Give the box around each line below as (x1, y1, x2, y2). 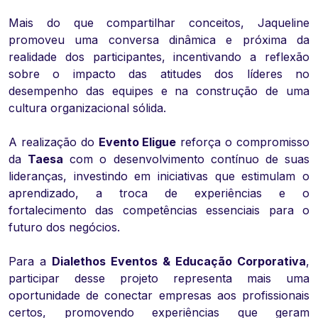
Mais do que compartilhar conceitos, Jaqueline (9, 16, 309, 31)
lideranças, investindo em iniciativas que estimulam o (9, 169, 309, 184)
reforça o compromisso (176, 135, 310, 150)
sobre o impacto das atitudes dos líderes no (9, 67, 309, 82)
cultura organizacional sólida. (9, 101, 166, 116)
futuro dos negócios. (9, 220, 120, 235)
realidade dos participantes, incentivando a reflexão (9, 50, 309, 65)
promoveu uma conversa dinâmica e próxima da (9, 33, 309, 48)
